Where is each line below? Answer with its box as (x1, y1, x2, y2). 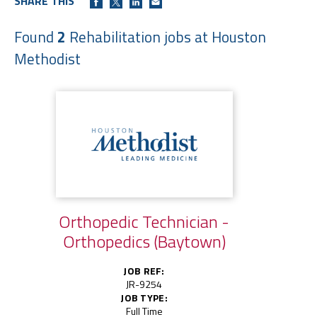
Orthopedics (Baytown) (62, 228, 226, 254)
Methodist (14, 47, 81, 70)
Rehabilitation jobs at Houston (66, 25, 266, 48)
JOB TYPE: (120, 289, 168, 305)
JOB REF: (123, 263, 165, 278)
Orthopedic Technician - (59, 208, 230, 234)
